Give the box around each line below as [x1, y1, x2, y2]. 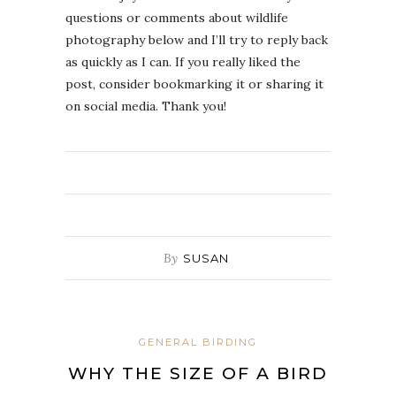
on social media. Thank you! [65, 97, 226, 114]
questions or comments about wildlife [65, 9, 288, 26]
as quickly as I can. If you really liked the [65, 53, 301, 70]
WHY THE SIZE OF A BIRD [68, 362, 328, 384]
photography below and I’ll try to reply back [65, 31, 328, 48]
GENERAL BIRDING [139, 335, 257, 348]
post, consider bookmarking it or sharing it [65, 75, 324, 92]
